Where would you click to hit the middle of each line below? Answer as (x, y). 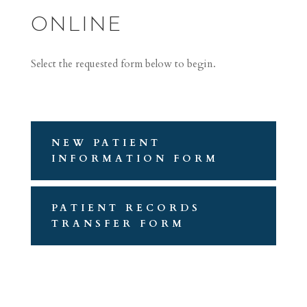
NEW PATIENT (106, 143)
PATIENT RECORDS (126, 208)
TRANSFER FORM (118, 223)
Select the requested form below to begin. (123, 63)
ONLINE (76, 25)
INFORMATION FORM (135, 158)
